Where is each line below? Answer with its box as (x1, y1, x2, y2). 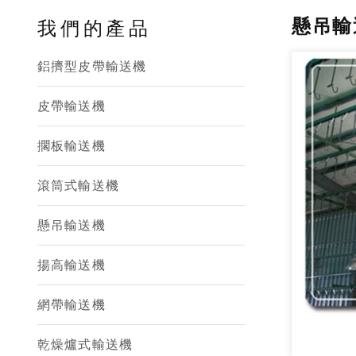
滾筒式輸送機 (37, 179, 119, 192)
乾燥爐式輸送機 (37, 338, 133, 351)
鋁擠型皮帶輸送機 (37, 60, 146, 73)
